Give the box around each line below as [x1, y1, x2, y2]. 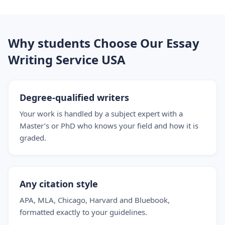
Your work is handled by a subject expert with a [20, 108, 183, 119]
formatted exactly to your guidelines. [20, 207, 147, 217]
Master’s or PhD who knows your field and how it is [20, 121, 198, 131]
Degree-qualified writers [20, 91, 129, 103]
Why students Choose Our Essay [8, 35, 199, 51]
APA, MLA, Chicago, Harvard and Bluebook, [20, 195, 170, 205]
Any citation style [20, 178, 98, 190]
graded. [20, 133, 46, 143]
